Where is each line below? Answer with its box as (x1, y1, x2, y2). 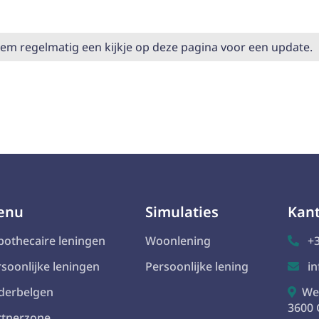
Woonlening (145, 233, 211, 249)
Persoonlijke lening (145, 258, 249, 274)
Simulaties (145, 202, 219, 221)
